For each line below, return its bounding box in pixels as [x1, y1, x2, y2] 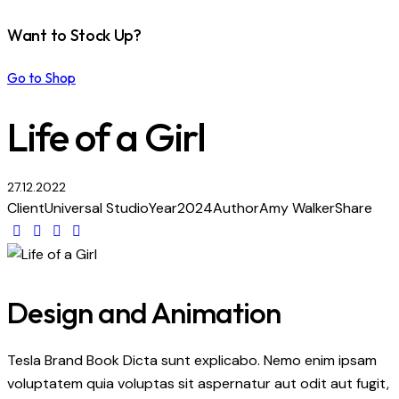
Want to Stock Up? [7, 25, 142, 46]
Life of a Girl [7, 111, 206, 162]
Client [7, 198, 45, 217]
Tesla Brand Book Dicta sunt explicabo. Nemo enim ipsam [7, 350, 377, 370]
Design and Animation [7, 293, 281, 331]
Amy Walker [259, 198, 335, 217]
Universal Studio [45, 198, 149, 217]
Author [213, 198, 259, 217]
